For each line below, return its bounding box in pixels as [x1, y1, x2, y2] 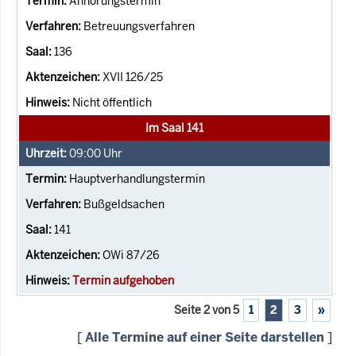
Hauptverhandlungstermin [69, 171, 205, 186]
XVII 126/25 [103, 69, 163, 84]
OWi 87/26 [103, 247, 160, 262]
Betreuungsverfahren [83, 18, 195, 33]
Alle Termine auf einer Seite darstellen [85, 328, 324, 346]
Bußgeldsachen [83, 196, 164, 211]
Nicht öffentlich [72, 95, 152, 110]
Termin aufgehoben [72, 273, 174, 288]
